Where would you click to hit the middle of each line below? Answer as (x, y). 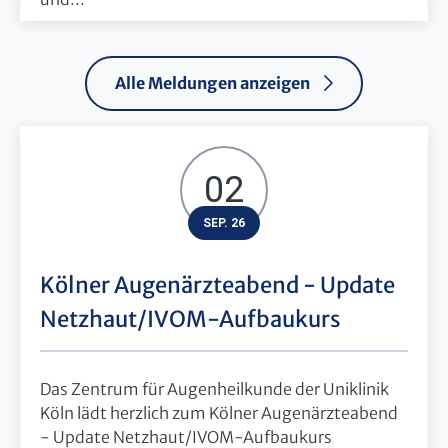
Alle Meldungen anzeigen (212, 82)
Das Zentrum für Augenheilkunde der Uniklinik (214, 389)
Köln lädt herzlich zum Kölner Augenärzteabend (219, 413)
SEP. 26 (224, 222)
